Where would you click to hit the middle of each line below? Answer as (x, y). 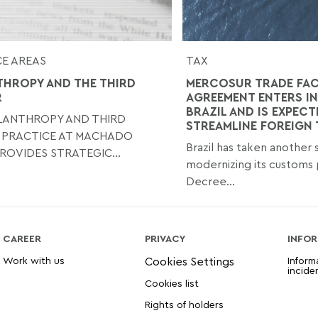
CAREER (22, 238)
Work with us (34, 260)
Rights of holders (185, 304)
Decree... (210, 181)
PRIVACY (165, 238)
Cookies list (172, 283)
